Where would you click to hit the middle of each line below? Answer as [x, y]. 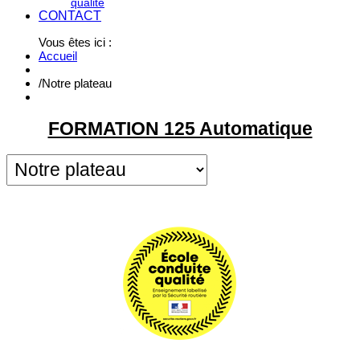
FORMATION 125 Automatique [180, 129]
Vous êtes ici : [75, 42]
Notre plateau [77, 83]
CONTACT [70, 16]
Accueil [58, 56]
